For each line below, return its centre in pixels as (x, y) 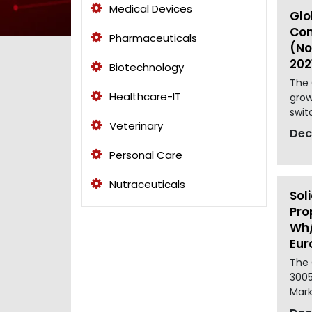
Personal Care (145, 155)
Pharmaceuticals (152, 38)
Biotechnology (145, 67)
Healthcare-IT (144, 96)
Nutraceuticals (146, 184)
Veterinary (135, 125)
